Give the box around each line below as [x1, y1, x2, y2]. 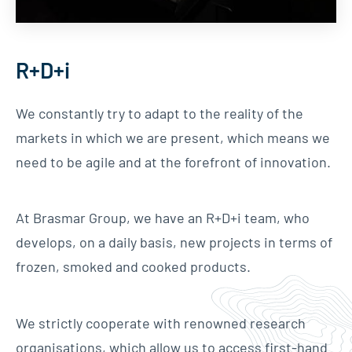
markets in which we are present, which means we [16, 128, 330, 146]
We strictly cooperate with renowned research [16, 313, 306, 332]
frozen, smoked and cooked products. [16, 258, 251, 276]
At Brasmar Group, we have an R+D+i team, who [16, 209, 310, 227]
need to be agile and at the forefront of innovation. [16, 152, 331, 170]
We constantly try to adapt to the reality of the [16, 104, 303, 122]
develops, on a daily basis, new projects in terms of [16, 233, 332, 251]
